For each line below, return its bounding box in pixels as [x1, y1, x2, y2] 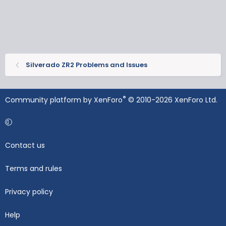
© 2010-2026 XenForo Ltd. [128, 95, 217, 105]
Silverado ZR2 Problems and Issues [25, 60, 147, 70]
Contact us [5, 140, 45, 151]
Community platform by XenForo [5, 95, 123, 105]
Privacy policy [5, 187, 53, 197]
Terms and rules [5, 163, 62, 174]
